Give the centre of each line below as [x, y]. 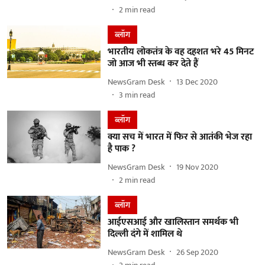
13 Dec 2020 [197, 82]
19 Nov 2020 [197, 167]
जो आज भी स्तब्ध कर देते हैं [153, 64]
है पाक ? [121, 149]
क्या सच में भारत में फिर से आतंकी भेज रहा [180, 137]
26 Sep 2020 [197, 252]
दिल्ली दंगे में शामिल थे [145, 234]
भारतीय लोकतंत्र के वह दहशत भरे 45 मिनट [180, 52]
